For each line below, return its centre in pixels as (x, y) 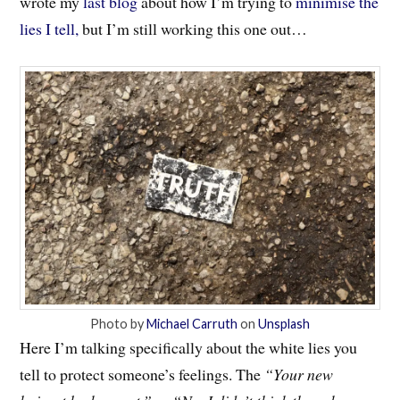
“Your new (299, 374)
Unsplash (284, 323)
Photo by (118, 323)
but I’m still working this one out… (193, 29)
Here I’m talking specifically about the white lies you (189, 347)
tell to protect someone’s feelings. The (142, 374)
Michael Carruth (192, 323)
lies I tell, (50, 29)
